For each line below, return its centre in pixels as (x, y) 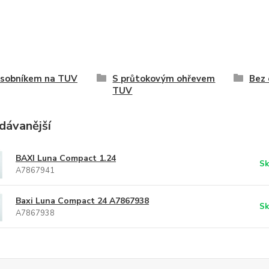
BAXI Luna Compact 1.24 (65, 158)
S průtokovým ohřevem (164, 79)
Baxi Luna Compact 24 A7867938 (82, 201)
